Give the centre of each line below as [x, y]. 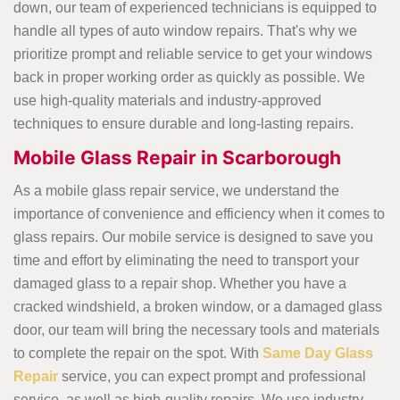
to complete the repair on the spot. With [138, 354]
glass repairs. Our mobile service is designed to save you [193, 237]
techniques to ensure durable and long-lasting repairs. [183, 124]
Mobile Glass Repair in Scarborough [177, 158]
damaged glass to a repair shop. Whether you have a [180, 284]
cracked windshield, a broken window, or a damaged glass [198, 307]
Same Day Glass [318, 354]
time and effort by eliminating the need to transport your [186, 261]
